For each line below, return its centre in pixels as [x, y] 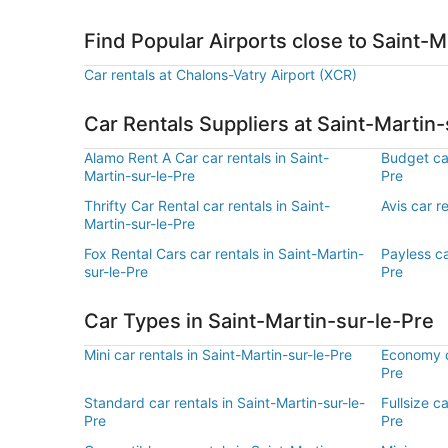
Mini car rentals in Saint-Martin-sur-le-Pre [218, 354]
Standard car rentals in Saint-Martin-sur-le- [224, 402]
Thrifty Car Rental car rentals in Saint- [207, 205]
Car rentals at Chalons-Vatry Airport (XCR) [220, 74]
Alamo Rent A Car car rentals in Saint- [206, 157]
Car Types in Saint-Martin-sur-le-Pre [259, 321]
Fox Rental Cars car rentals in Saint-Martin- [224, 253]
